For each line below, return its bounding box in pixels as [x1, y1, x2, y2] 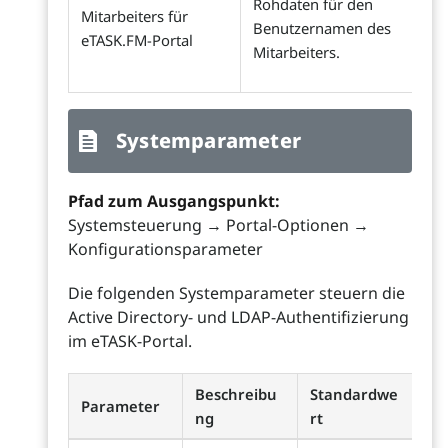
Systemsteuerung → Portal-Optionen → [68, 214, 369, 237]
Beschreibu [195, 384, 277, 405]
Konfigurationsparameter [68, 238, 263, 261]
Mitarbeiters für [81, 6, 188, 27]
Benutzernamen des [253, 18, 391, 39]
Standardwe [310, 384, 398, 405]
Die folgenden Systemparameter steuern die [68, 282, 405, 305]
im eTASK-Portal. [68, 330, 192, 353]
